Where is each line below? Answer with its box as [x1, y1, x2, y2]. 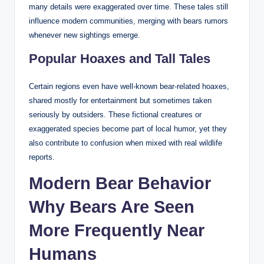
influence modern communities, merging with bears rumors [29, 16, 228, 25]
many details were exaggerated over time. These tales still [29, 2, 228, 11]
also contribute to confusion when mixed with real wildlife [29, 138, 222, 147]
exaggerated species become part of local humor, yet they [29, 124, 227, 133]
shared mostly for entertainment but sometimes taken [29, 95, 212, 105]
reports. [29, 152, 55, 161]
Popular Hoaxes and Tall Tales [29, 51, 210, 66]
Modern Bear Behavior [29, 173, 211, 193]
